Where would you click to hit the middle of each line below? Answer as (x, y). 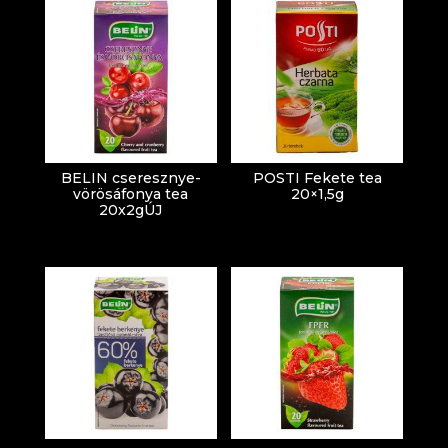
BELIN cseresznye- (130, 178)
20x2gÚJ (131, 210)
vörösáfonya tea (131, 194)
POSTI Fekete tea (317, 178)
